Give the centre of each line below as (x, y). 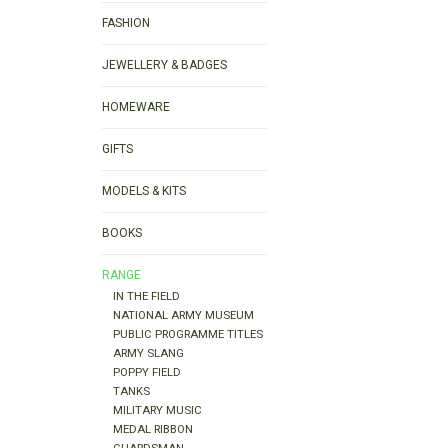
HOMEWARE (136, 107)
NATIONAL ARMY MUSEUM (184, 315)
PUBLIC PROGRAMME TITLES (188, 334)
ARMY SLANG (149, 353)
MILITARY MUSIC (158, 410)
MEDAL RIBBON (153, 429)
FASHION (126, 23)
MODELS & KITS (144, 191)
